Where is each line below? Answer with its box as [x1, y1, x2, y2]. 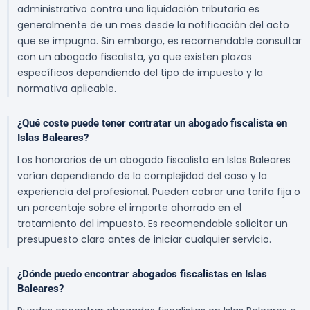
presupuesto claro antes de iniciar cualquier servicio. [17, 232, 271, 247]
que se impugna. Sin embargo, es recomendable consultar [17, 34, 302, 48]
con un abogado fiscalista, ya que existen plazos [17, 50, 252, 64]
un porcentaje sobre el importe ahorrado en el [17, 201, 241, 215]
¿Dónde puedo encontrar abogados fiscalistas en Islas [17, 268, 267, 281]
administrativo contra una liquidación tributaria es [17, 2, 259, 17]
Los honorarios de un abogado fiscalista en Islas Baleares [17, 153, 291, 167]
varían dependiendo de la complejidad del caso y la [17, 169, 267, 183]
